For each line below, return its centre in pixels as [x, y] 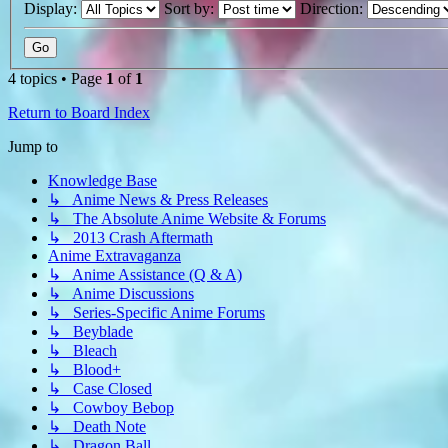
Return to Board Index [79, 113]
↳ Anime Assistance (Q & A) [145, 275]
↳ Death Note [97, 427]
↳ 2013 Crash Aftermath [130, 238]
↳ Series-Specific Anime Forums [156, 313]
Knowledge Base [102, 181]
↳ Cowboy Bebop [111, 408]
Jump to [33, 147]
